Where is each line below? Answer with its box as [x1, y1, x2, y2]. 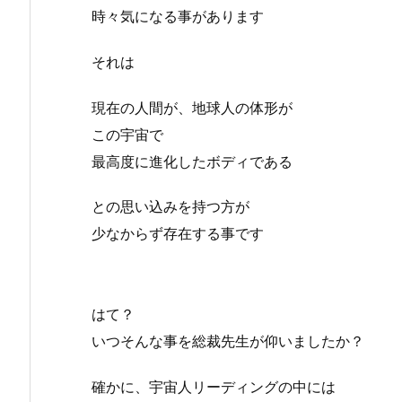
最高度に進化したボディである [92, 152, 293, 170]
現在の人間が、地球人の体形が [92, 98, 293, 117]
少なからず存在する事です [92, 224, 264, 243]
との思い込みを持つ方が [92, 197, 249, 216]
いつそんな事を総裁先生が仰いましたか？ [92, 332, 364, 351]
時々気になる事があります [92, 7, 264, 25]
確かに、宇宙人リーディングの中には [92, 378, 336, 397]
